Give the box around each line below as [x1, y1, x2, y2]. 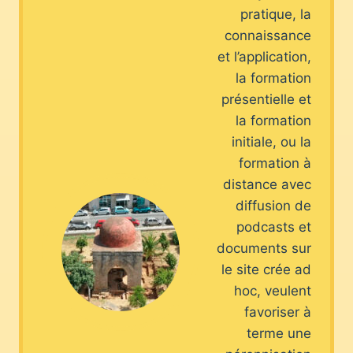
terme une [247, 325, 311, 342]
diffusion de [236, 198, 311, 214]
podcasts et [236, 219, 311, 236]
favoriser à [244, 304, 311, 321]
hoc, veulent [234, 283, 311, 299]
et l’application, [217, 49, 311, 65]
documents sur [217, 240, 311, 257]
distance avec [223, 176, 311, 193]
